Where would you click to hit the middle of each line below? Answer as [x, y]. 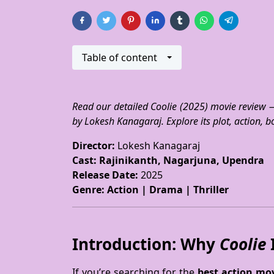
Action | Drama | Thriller [167, 190]
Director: [94, 146]
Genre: [88, 190]
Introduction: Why [146, 244]
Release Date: [105, 175]
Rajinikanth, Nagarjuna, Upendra [180, 160]
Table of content [120, 57]
